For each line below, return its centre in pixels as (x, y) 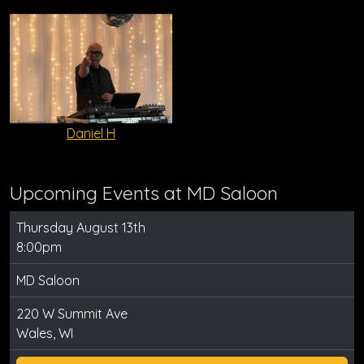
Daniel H (91, 133)
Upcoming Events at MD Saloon (144, 193)
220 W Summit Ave (72, 314)
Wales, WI (45, 333)
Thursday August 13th (81, 227)
